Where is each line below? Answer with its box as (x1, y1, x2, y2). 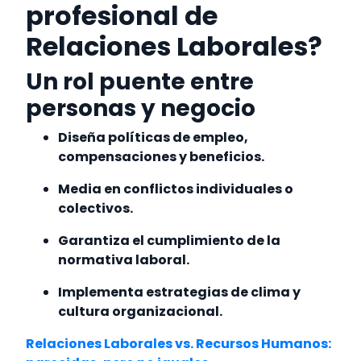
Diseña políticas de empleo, (58, 128, 249, 147)
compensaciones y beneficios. (58, 147, 268, 167)
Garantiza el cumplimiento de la (58, 231, 281, 251)
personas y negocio (26, 93, 256, 125)
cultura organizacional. (58, 302, 226, 322)
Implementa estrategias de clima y (58, 283, 301, 302)
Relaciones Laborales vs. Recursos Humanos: (26, 334, 332, 354)
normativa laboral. (58, 251, 193, 270)
